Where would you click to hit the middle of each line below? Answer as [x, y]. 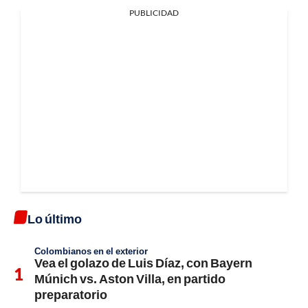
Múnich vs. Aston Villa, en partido [130, 278]
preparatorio [71, 294]
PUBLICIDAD [154, 12]
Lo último [55, 218]
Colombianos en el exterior [91, 251]
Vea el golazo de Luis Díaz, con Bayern [143, 262]
